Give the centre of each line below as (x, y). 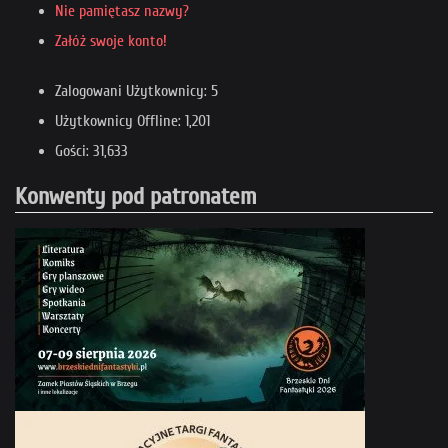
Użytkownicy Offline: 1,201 (132, 121)
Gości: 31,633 (91, 151)
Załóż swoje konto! (111, 41)
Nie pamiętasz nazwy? (122, 11)
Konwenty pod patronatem (136, 197)
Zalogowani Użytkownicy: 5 (136, 91)
